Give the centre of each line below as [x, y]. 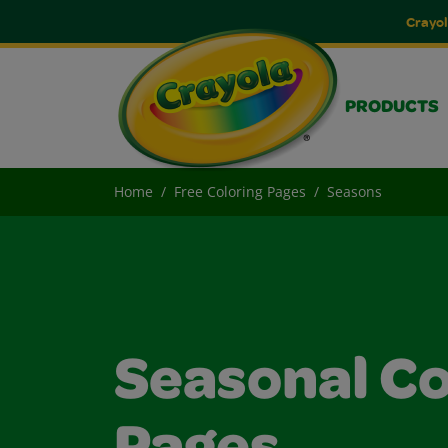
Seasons [354, 191]
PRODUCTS [392, 108]
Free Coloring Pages [240, 191]
